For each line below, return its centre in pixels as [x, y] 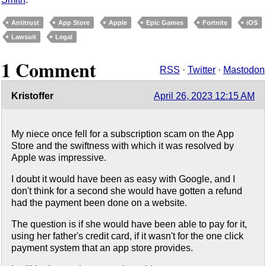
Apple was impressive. [59, 158]
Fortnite [215, 22]
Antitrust [25, 22]
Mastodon [244, 70]
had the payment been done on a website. [99, 203]
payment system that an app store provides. [102, 248]
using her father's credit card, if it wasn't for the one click [127, 236]
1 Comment [49, 70]
